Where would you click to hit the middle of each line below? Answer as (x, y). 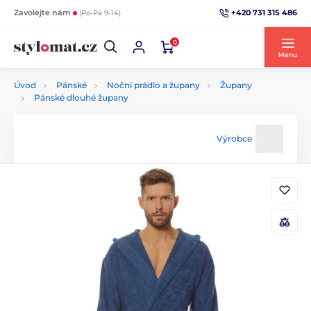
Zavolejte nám (43, 12)
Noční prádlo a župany (153, 85)
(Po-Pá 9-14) (100, 13)
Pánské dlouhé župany (81, 98)
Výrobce (234, 138)
